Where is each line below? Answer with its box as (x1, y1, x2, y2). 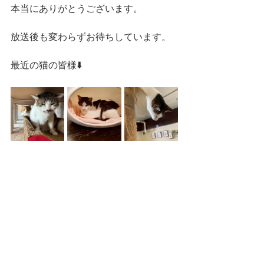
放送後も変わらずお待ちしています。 (11, 32, 171, 44)
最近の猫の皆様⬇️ (11, 60, 82, 72)
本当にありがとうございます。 (11, 4, 143, 15)
